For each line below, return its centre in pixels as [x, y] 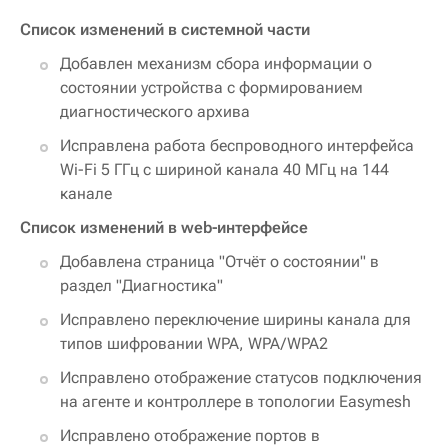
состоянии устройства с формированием [211, 88]
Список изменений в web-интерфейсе [164, 228]
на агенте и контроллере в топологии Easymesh [235, 402]
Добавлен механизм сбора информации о [216, 64]
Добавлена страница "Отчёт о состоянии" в [219, 262]
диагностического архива [155, 112]
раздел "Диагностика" [141, 286]
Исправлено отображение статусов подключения [241, 378]
